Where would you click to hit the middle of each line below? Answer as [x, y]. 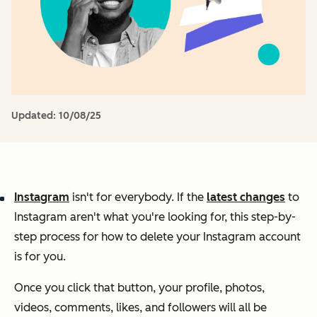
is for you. [40, 256]
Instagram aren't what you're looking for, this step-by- [155, 217]
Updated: [35, 115]
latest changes [246, 197]
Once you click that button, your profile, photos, [139, 287]
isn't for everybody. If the [138, 197]
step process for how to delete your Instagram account [157, 236]
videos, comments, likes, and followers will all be [140, 307]
